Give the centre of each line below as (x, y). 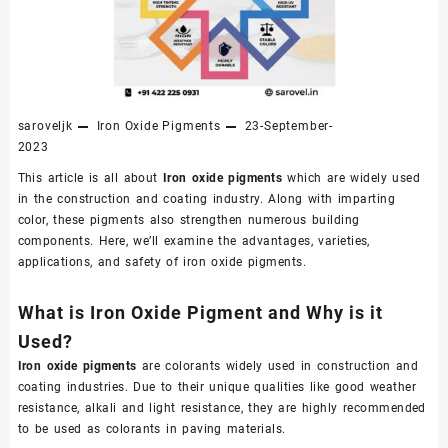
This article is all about (90, 178)
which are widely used (351, 178)
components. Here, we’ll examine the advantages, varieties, (193, 241)
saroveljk (45, 126)
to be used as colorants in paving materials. (151, 429)
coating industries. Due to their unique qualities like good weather (217, 387)
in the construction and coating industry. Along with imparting (206, 199)
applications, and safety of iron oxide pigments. (162, 262)
